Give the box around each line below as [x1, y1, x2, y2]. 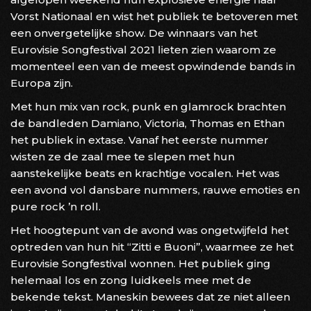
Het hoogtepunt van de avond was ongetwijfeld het [10, 223, 289, 237]
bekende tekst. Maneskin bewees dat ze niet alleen [10, 289, 290, 303]
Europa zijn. [10, 76, 73, 90]
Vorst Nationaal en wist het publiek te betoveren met [10, 9, 298, 23]
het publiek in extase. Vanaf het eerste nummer [10, 133, 269, 146]
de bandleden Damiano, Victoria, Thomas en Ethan [10, 116, 285, 130]
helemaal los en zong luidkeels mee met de [10, 273, 251, 287]
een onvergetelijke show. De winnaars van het [10, 26, 258, 40]
